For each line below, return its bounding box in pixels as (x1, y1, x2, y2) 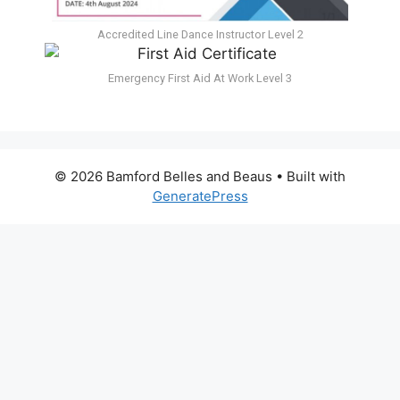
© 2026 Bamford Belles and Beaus (54, 167, 272, 185)
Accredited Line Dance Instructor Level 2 (96, 27, 304, 41)
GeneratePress (152, 187, 248, 204)
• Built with (272, 167, 346, 185)
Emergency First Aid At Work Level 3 (108, 71, 292, 85)
